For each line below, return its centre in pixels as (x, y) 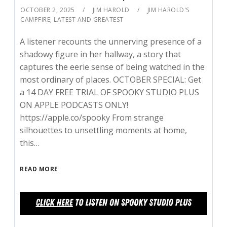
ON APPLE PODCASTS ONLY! (74, 105)
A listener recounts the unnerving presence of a (111, 41)
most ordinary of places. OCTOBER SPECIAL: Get (111, 79)
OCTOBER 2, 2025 (48, 10)
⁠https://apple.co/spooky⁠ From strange (92, 117)
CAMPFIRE (35, 19)
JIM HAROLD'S (168, 10)
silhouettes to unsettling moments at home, (104, 130)
